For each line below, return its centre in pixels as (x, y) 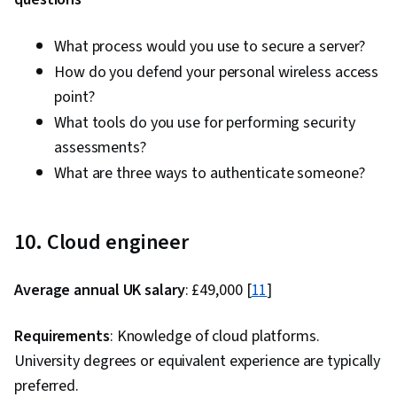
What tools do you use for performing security (205, 123)
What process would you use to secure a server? (210, 47)
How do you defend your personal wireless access (217, 73)
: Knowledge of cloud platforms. (214, 337)
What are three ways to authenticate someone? (210, 174)
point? (74, 97)
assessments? (100, 148)
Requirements (62, 337)
